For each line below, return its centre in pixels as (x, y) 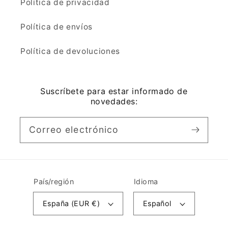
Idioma (146, 182)
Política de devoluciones (70, 51)
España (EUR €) (71, 204)
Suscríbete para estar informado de (114, 91)
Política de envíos (56, 26)
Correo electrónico (74, 129)
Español (157, 204)
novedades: (114, 101)
